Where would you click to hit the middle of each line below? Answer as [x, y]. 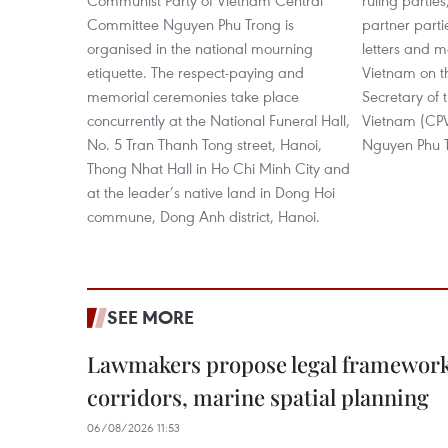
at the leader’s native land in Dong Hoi [211, 192]
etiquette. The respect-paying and [195, 72]
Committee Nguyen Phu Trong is [190, 24]
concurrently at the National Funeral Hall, [218, 120]
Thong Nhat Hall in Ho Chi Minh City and [218, 168]
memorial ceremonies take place [193, 96]
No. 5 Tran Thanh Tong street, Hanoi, [204, 144]
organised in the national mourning [200, 48]
